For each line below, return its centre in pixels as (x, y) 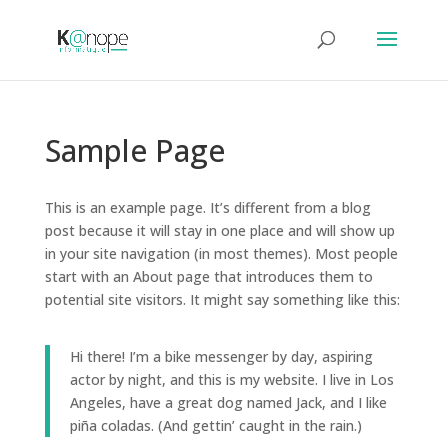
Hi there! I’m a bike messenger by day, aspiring (221, 356)
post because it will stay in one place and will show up (219, 230)
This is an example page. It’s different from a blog (207, 207)
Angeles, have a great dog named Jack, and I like (228, 402)
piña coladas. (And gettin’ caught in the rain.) (215, 425)
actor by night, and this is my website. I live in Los (231, 379)
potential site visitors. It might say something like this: (222, 299)
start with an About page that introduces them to (208, 276)
